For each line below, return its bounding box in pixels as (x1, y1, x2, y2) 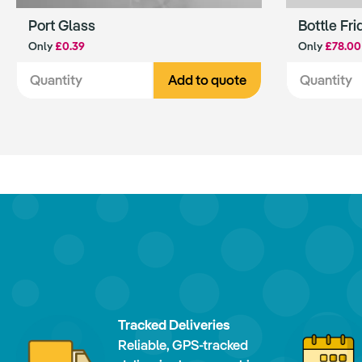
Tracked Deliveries (118, 316, 230, 334)
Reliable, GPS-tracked (118, 336, 248, 354)
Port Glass (28, 16, 95, 35)
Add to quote (168, 71, 246, 89)
